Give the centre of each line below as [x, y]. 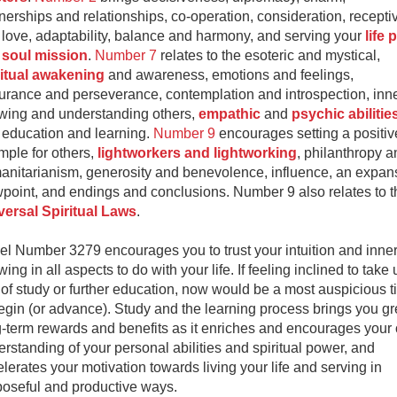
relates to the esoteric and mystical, [269, 55]
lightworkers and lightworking [197, 152]
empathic [230, 113]
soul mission [45, 55]
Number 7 [126, 55]
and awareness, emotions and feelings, [229, 74]
